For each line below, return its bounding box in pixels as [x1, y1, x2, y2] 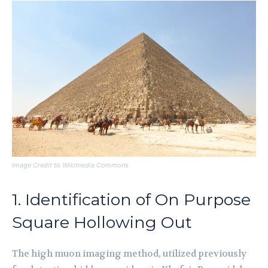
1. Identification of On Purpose [12, 190, 251, 210]
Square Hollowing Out [12, 212, 192, 233]
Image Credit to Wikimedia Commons [12, 161, 129, 170]
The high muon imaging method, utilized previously [12, 248, 246, 260]
